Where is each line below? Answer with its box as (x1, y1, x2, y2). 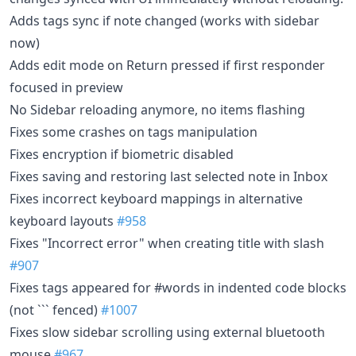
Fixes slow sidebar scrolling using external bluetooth (10, 323, 325, 341)
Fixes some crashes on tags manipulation (10, 122, 257, 141)
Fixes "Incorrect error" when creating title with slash (10, 234, 324, 252)
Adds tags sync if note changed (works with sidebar (10, 11, 319, 29)
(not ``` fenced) (10, 300, 101, 319)
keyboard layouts (10, 211, 117, 230)
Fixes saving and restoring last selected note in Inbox (10, 167, 327, 185)
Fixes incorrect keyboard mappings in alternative (10, 189, 303, 207)
